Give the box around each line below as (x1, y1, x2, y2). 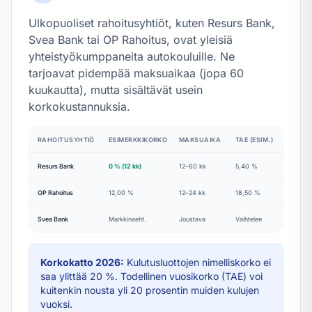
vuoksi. (40, 298, 72, 310)
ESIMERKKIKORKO (109, 136, 168, 143)
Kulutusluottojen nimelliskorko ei (124, 256, 271, 268)
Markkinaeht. (109, 215, 146, 223)
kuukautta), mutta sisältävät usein (29, 83, 203, 97)
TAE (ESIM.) (235, 136, 273, 143)
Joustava (179, 215, 205, 223)
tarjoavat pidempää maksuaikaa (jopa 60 (29, 66, 244, 80)
